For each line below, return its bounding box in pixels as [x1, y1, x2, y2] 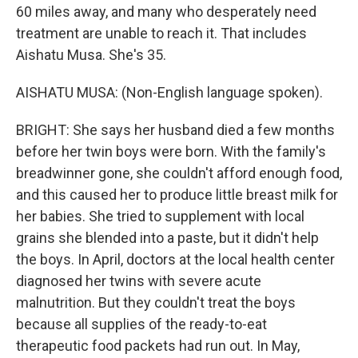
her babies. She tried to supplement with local [16, 208, 304, 225]
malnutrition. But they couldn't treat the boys [16, 294, 296, 311]
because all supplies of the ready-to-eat [16, 316, 267, 332]
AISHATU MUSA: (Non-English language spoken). [16, 84, 323, 101]
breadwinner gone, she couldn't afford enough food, [16, 165, 342, 181]
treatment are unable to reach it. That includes [16, 25, 307, 42]
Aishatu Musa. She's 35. [16, 46, 166, 63]
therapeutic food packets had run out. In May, [16, 337, 300, 354]
